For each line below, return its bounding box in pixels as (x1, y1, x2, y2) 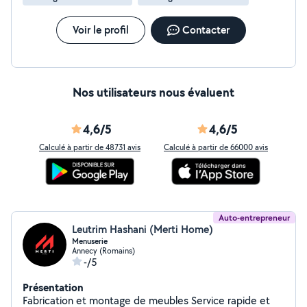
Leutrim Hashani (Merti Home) (72, 222, 213, 236)
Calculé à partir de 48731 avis (39, 142, 140, 152)
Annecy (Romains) (72, 245, 135, 256)
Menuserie (72, 236, 108, 247)
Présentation (23, 280, 84, 295)
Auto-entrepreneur (219, 212, 290, 223)
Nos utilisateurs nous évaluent (73, 84, 234, 101)
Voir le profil (72, 23, 129, 37)
